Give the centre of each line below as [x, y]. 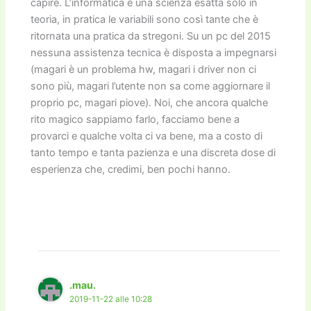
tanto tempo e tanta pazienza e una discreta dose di [153, 152]
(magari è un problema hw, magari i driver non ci [144, 69]
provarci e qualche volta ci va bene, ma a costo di [147, 136]
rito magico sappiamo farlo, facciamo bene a [135, 119]
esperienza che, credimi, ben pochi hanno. [131, 169]
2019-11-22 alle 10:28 [111, 299]
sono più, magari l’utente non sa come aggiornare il [151, 86]
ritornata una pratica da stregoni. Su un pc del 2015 [151, 36]
